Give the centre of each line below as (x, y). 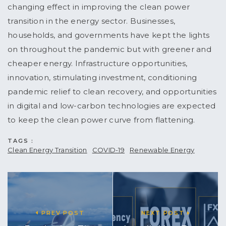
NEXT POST (164, 213)
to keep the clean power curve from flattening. (101, 120)
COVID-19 (108, 150)
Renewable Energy (162, 150)
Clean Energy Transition (47, 150)
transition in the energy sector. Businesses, (92, 21)
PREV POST (62, 213)
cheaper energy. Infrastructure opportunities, (98, 64)
